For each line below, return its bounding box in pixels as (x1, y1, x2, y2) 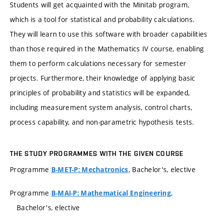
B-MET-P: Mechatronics (51, 165, 129, 175)
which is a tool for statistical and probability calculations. (10, 14, 195, 24)
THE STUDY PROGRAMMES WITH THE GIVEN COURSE (10, 150, 184, 158)
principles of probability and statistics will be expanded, (10, 88, 190, 97)
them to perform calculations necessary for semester (10, 58, 187, 68)
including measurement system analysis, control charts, (10, 102, 193, 112)
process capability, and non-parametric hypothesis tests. (10, 117, 195, 127)
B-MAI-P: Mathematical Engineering (51, 188, 172, 197)
